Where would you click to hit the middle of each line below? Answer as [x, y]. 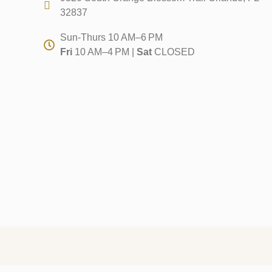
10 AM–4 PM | [105, 52]
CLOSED [174, 52]
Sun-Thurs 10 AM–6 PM [112, 38]
